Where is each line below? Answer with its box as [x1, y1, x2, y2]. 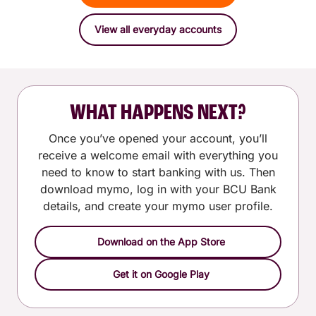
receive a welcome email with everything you [38, 147, 278, 162]
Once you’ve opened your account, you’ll [49, 130, 267, 145]
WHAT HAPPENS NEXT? [70, 102, 246, 125]
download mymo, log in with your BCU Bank [39, 181, 276, 196]
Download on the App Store [97, 235, 225, 248]
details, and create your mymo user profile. [43, 198, 273, 213]
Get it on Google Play [112, 267, 209, 280]
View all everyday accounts [95, 23, 221, 35]
